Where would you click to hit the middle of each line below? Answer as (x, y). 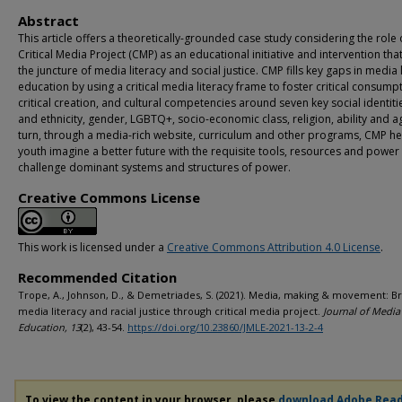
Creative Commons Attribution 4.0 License (274, 247)
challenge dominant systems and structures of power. (154, 167)
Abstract (48, 21)
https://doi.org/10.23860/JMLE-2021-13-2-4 (225, 327)
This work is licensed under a (92, 247)
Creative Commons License (109, 197)
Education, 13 (49, 327)
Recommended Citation (97, 277)
